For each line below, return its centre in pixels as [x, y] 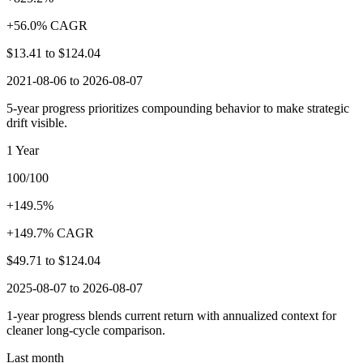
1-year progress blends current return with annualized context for [171, 315]
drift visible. [37, 122]
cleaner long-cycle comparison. [86, 330]
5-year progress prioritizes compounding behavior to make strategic [178, 108]
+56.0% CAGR [47, 25]
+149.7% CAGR [50, 233]
